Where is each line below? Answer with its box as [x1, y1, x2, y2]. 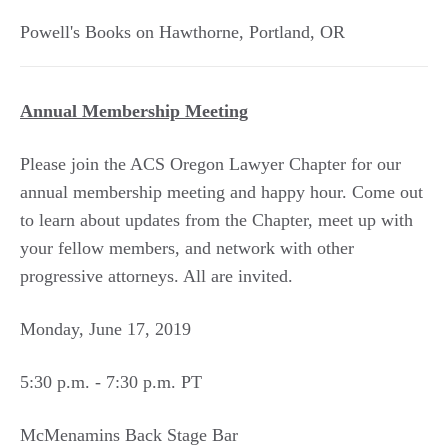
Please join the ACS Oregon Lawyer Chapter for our [20, 154, 401, 174]
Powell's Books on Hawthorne [20, 22, 239, 42]
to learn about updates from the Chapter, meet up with [20, 210, 413, 230]
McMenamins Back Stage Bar [20, 425, 238, 445]
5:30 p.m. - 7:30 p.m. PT [20, 372, 202, 392]
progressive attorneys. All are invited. [20, 266, 293, 286]
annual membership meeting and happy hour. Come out [20, 182, 423, 202]
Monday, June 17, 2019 [20, 319, 191, 339]
